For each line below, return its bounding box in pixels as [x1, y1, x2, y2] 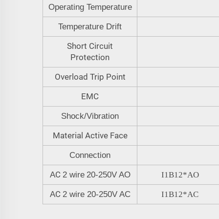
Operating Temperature [48, 2, 132, 12]
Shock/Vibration [61, 111, 119, 121]
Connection [69, 150, 110, 160]
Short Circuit [67, 41, 113, 51]
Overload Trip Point [54, 71, 126, 82]
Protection [70, 52, 109, 62]
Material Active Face [52, 130, 128, 140]
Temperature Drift [58, 22, 122, 31]
